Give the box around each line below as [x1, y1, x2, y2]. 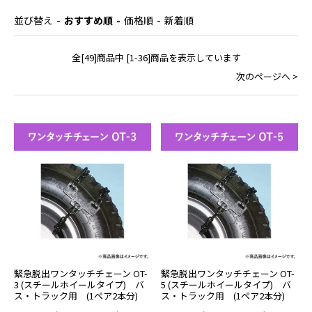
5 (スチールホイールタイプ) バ [160, 277, 291, 291]
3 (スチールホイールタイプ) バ [14, 277, 144, 291]
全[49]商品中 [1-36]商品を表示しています [71, 51, 241, 65]
